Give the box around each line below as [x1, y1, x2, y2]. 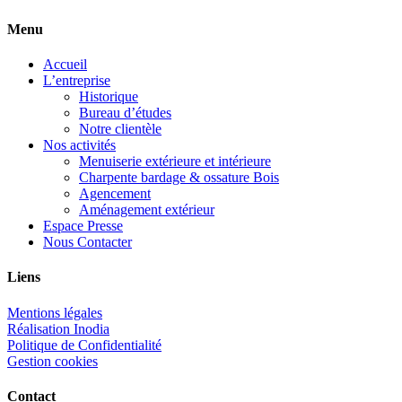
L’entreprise [43, 73, 110, 89]
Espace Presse [43, 218, 123, 234]
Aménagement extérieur [79, 202, 214, 218]
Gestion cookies [7, 353, 98, 369]
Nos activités [43, 137, 116, 153]
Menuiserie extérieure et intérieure [79, 153, 271, 170]
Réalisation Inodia [7, 320, 109, 336]
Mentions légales [7, 304, 102, 320]
